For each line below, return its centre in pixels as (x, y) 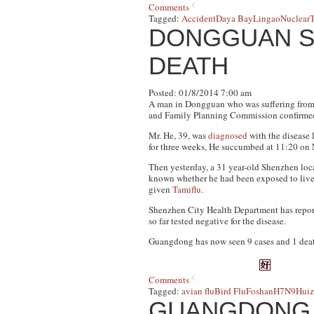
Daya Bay (234, 18)
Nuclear (295, 18)
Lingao (267, 18)
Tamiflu (187, 189)
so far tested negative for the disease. (217, 221)
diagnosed (229, 135)
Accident (199, 18)
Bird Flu (230, 291)
